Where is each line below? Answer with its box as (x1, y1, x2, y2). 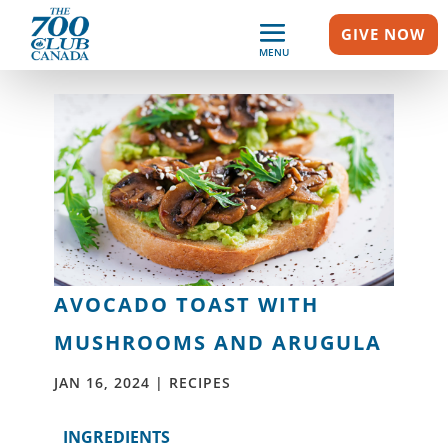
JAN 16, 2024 (53, 372, 150, 392)
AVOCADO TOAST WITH (53, 290, 319, 318)
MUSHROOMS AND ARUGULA (53, 328, 382, 356)
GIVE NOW (340, 24, 426, 44)
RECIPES (168, 372, 231, 392)
